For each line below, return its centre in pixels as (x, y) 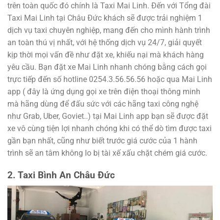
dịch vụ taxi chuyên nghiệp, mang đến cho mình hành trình (109, 30)
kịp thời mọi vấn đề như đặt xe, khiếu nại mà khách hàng (106, 55)
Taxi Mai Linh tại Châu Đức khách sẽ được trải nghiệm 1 (105, 18)
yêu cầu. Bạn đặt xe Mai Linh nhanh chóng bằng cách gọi (107, 67)
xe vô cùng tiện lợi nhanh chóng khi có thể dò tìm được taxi (110, 129)
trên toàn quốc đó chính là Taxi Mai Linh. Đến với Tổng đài (109, 6)
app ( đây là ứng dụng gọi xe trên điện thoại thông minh (104, 92)
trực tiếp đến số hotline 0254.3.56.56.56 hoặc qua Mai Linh (110, 80)
